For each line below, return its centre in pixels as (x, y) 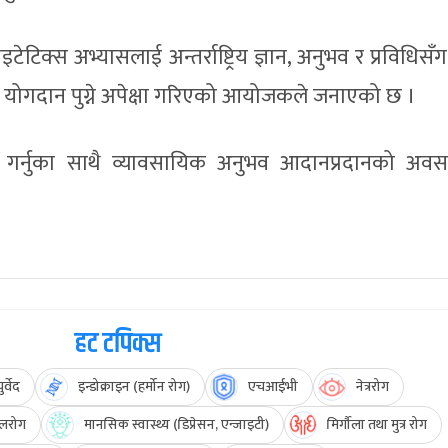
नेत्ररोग (372, 387)
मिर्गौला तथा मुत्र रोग (377, 425)
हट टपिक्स (118, 344)
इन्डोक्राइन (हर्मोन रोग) (134, 387)
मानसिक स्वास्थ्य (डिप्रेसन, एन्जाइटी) (176, 425)
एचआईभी (273, 387)
